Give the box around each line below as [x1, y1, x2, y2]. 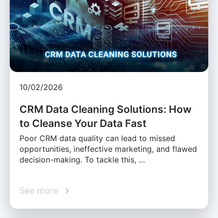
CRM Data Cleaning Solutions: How [19, 103, 192, 116]
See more [19, 185, 58, 196]
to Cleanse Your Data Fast [19, 117, 146, 130]
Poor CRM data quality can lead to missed [19, 133, 175, 144]
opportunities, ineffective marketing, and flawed [19, 144, 197, 154]
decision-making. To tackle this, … [19, 155, 145, 165]
